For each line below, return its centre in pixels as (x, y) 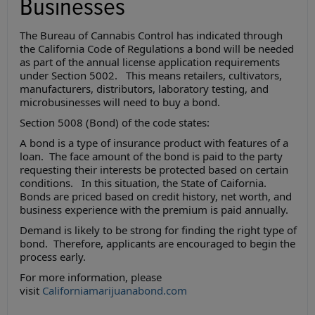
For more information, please (91, 277)
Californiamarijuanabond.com (115, 291)
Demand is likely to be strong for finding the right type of (158, 230)
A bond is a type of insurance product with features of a (154, 143)
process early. (53, 257)
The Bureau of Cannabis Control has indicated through (151, 36)
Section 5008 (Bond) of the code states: (115, 123)
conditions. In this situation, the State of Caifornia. (144, 183)
